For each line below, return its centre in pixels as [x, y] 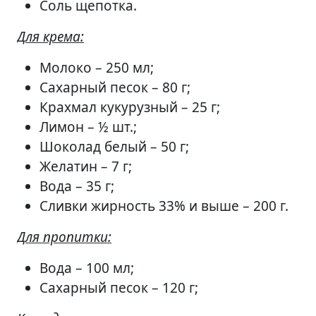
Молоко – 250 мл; [97, 68]
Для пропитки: [64, 237]
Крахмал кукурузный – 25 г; [130, 107]
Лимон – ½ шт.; [88, 127]
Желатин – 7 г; [86, 166]
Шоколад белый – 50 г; [114, 147]
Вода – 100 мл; [87, 268]
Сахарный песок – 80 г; [115, 87]
